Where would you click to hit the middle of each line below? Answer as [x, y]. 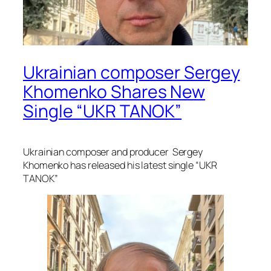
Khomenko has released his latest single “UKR [120, 165]
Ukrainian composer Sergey [132, 73]
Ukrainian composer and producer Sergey [113, 152]
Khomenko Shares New [114, 92]
